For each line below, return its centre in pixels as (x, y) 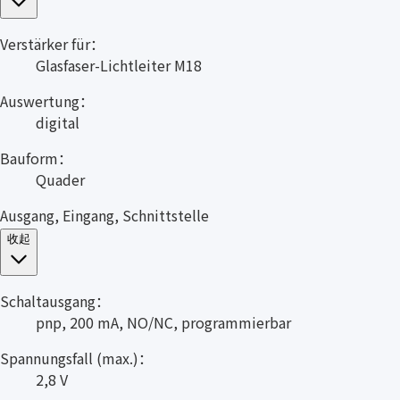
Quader (60, 180)
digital (58, 123)
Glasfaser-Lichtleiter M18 (119, 66)
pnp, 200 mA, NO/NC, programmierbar (163, 323)
